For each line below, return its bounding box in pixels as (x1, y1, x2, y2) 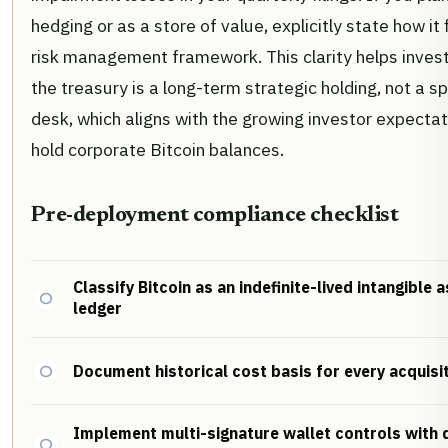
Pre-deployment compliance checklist (31, 205, 399, 228)
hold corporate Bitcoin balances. (31, 138, 284, 162)
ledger (73, 298, 122, 319)
